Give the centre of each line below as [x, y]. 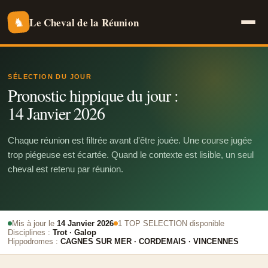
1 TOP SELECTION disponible [171, 223]
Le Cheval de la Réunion [84, 22]
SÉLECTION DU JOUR [50, 77]
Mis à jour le [35, 223]
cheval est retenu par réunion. [66, 169]
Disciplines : [31, 232]
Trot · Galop [75, 232]
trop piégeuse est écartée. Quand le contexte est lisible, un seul [131, 155]
